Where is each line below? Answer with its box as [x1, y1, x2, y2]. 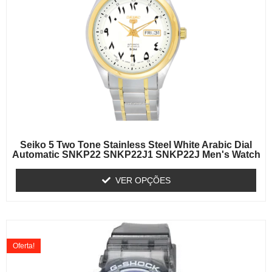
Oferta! [13, 241, 35, 250]
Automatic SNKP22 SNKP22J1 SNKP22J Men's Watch [12, 149, 260, 160]
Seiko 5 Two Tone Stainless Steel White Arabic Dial [20, 139, 252, 150]
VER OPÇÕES [115, 175, 171, 185]
